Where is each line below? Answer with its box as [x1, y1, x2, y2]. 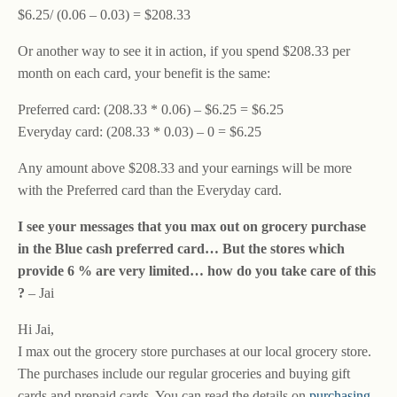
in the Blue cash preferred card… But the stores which [18, 241, 345, 256]
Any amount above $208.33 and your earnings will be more [18, 160, 352, 175]
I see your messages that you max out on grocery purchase [18, 219, 366, 234]
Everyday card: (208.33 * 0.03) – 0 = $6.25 [18, 124, 261, 139]
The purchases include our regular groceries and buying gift [18, 366, 350, 381]
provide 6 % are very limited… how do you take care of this [18, 263, 376, 278]
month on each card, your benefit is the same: [18, 66, 270, 81]
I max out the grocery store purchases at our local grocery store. [18, 344, 371, 359]
